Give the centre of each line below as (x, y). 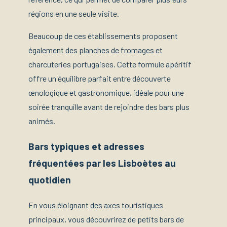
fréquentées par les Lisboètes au (102, 163)
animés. (42, 121)
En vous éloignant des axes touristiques (96, 205)
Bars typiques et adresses (86, 146)
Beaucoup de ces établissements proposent (103, 36)
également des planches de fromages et (96, 50)
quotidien (50, 180)
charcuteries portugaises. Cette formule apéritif (110, 64)
